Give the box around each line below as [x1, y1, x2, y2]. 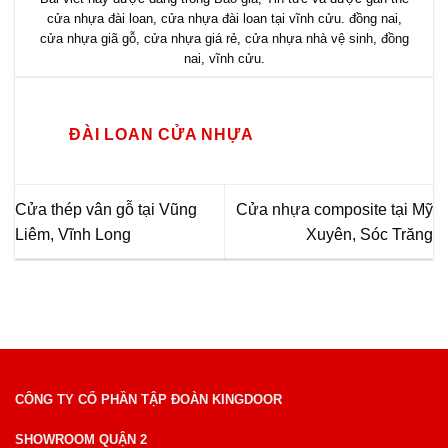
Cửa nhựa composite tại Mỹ [236, 200, 433, 218]
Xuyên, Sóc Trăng [306, 225, 433, 243]
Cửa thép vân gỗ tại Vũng [15, 200, 197, 218]
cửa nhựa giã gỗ [39, 30, 136, 46]
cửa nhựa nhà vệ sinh [244, 30, 373, 46]
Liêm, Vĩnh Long [15, 225, 131, 243]
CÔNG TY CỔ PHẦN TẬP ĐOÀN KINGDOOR [15, 391, 282, 407]
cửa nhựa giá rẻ [143, 30, 237, 46]
